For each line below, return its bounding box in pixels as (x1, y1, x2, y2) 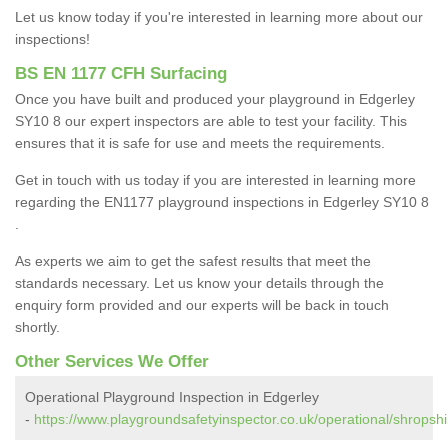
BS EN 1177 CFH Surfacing (15, 64, 227, 84)
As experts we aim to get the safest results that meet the (15, 253, 371, 270)
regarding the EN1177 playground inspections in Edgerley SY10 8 (15, 194, 429, 211)
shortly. (15, 319, 64, 336)
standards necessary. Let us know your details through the (15, 275, 384, 292)
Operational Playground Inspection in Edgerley (25, 389, 319, 406)
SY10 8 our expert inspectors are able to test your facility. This (15, 113, 407, 130)
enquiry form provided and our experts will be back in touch (15, 297, 389, 314)
